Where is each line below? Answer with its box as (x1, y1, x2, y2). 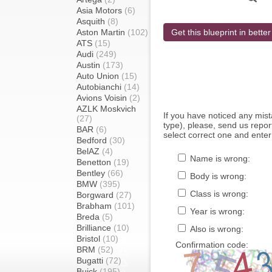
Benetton (76, 157, 114, 167)
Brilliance (76, 223, 114, 233)
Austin (76, 60, 103, 70)
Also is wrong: (188, 224, 243, 234)
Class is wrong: (188, 189, 248, 199)
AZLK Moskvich (76, 104, 136, 114)
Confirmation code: (175, 240, 248, 250)
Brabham (76, 201, 114, 211)
